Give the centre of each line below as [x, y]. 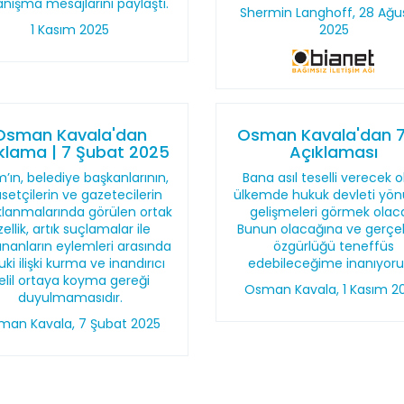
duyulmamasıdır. [70, 298]
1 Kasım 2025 [70, 30]
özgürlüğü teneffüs [334, 246]
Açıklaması [334, 152]
